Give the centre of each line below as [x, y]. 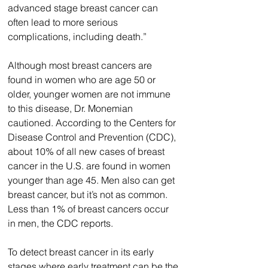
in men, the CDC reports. [60, 223]
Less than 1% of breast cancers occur [89, 209]
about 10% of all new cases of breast [87, 152]
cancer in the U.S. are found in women [90, 166]
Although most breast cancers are [81, 66]
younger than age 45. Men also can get [92, 180]
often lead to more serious [64, 22]
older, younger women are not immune [90, 94]
